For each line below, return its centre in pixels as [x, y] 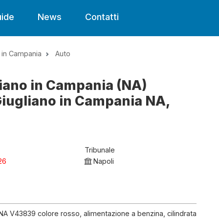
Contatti [102, 17]
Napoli [103, 161]
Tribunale [99, 150]
